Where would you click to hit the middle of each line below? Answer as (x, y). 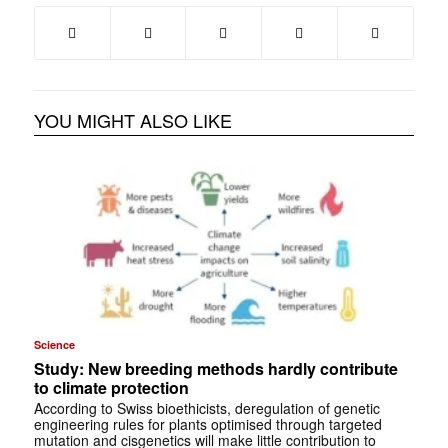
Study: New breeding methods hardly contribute (215, 368)
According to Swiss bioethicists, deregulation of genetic (206, 407)
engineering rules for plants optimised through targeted (207, 423)
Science (54, 344)
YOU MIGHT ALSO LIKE (132, 120)
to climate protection (111, 387)
